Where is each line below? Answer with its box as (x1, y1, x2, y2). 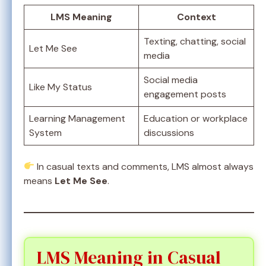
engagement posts (144, 87, 226, 100)
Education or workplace (144, 112, 248, 125)
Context (176, 10, 216, 23)
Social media (144, 73, 198, 86)
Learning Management (29, 112, 125, 125)
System (29, 126, 62, 139)
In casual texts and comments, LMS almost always (34, 160, 254, 173)
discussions (144, 126, 194, 139)
